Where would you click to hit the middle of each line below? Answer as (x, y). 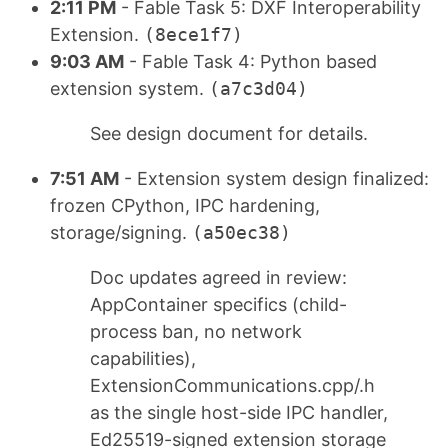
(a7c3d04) (258, 89)
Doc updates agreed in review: (218, 278)
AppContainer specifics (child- (218, 305)
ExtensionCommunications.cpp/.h (232, 386)
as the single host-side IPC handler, (239, 413)
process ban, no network (196, 332)
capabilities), (143, 359)
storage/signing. (121, 233)
